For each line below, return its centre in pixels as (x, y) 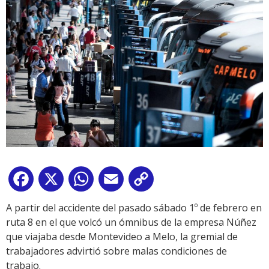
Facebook (58, 182)
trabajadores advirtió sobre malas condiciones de (116, 251)
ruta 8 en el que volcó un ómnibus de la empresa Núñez (131, 222)
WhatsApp (119, 182)
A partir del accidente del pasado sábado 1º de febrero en (134, 208)
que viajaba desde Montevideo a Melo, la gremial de (122, 237)
